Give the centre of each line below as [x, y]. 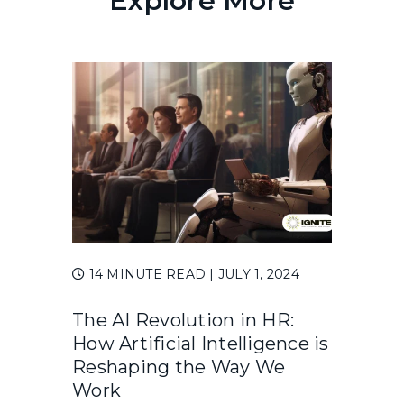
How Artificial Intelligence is [201, 344]
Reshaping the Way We [179, 367]
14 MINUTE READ [147, 274]
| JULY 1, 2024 [254, 274]
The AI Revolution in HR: [183, 321]
